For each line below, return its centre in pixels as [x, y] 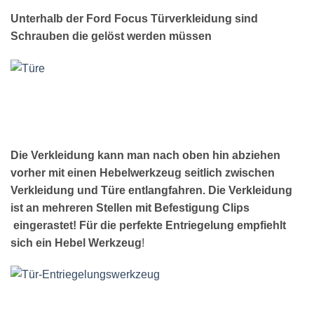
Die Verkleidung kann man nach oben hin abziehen [145, 155]
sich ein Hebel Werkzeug [76, 243]
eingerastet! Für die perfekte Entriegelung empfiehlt [148, 225]
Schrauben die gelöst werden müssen [111, 36]
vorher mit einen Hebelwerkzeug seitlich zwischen [143, 172]
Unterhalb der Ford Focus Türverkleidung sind [134, 19]
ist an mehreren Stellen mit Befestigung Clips [130, 207]
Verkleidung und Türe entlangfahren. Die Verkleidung [151, 190]
